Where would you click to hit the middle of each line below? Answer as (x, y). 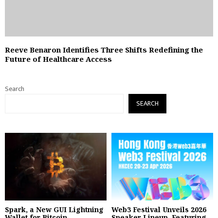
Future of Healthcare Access (58, 59)
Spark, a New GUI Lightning (54, 210)
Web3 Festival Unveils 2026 (159, 210)
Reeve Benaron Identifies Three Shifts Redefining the (104, 49)
